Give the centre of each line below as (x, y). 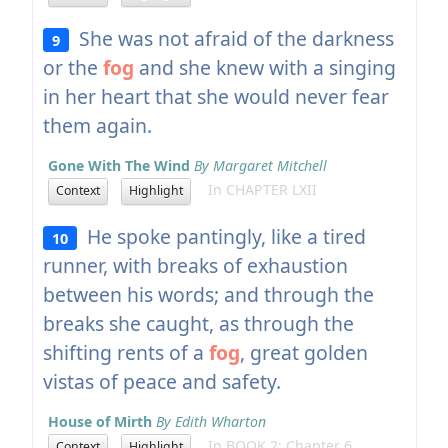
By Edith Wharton (210, 421)
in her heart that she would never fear (215, 96)
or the (72, 67)
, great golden (303, 352)
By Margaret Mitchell (260, 165)
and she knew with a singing (264, 67)
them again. (97, 125)
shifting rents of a (125, 352)
